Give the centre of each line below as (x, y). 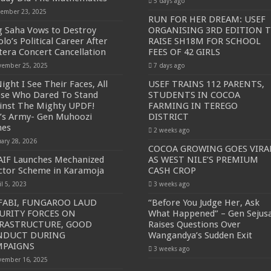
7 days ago (169, 65)
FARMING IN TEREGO (193, 106)
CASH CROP (172, 171)
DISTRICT (168, 117)
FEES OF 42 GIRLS (184, 52)
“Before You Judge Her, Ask (204, 203)
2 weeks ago (171, 130)
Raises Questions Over (194, 224)
